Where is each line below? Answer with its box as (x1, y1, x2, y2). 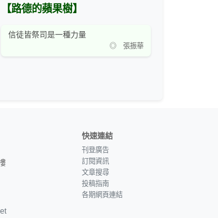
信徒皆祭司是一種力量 (8, 31, 86, 39)
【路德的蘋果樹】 (1, 3, 83, 15)
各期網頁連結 (82, 191, 123, 199)
